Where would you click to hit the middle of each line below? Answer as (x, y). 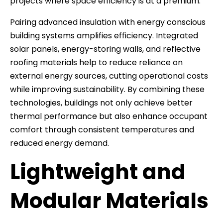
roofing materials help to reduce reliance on (96, 62)
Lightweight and (98, 172)
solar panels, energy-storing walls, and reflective (105, 49)
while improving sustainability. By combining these (107, 89)
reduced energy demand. (59, 143)
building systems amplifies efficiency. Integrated (104, 35)
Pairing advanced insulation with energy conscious (108, 22)
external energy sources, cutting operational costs (109, 76)
